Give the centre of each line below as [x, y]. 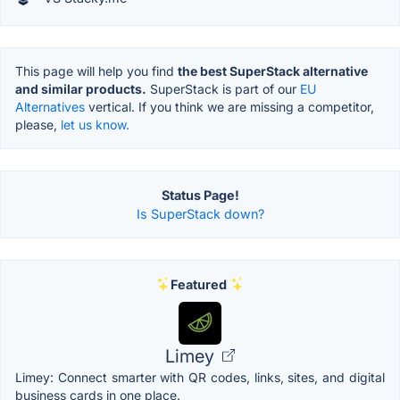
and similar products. [81, 88]
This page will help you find [96, 71]
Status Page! [200, 195]
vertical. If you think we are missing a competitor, [229, 106]
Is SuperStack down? [200, 213]
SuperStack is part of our [223, 88]
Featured [198, 284]
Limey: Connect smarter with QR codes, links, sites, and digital [200, 377]
